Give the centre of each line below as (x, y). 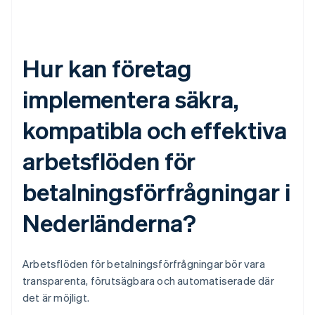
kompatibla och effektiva (155, 130)
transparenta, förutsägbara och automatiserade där (148, 281)
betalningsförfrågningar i (156, 192)
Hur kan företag (107, 68)
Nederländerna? (109, 223)
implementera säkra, (131, 99)
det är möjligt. (56, 298)
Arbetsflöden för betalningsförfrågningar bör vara (144, 264)
